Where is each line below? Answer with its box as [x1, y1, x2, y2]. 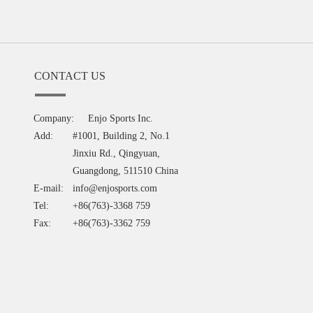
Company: [34, 112, 75, 124]
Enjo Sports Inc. [88, 112, 154, 124]
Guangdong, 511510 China [73, 165, 179, 176]
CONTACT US [34, 69, 106, 82]
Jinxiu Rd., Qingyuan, [73, 147, 161, 159]
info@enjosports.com [73, 182, 158, 194]
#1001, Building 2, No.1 [73, 130, 170, 141]
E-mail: [34, 182, 64, 194]
